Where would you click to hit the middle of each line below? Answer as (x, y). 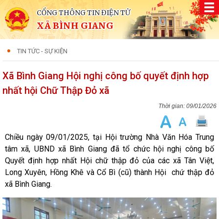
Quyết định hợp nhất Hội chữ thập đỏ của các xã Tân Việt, (109, 161)
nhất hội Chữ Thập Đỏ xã (56, 90)
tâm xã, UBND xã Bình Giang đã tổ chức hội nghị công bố (109, 149)
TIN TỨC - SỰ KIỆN (42, 51)
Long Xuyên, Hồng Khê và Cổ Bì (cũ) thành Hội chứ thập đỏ (109, 172)
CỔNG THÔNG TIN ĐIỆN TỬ (83, 13)
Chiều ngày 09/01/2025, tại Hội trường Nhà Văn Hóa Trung (109, 137)
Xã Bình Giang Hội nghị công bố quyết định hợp (106, 76)
